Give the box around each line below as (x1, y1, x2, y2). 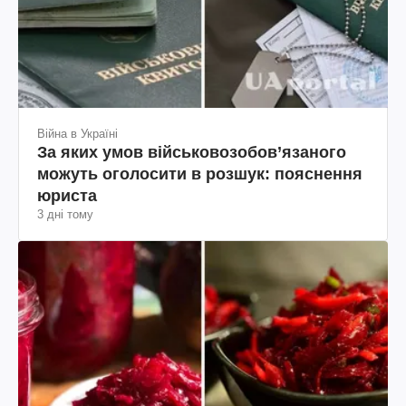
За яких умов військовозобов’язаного (37, 143, 346, 162)
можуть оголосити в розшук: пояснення (37, 165, 362, 184)
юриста (37, 187, 97, 206)
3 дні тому (37, 208, 93, 222)
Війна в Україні (37, 127, 118, 141)
